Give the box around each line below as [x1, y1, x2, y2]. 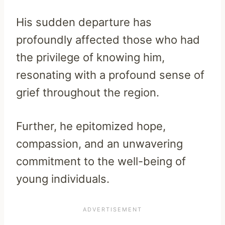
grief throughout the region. [16, 85, 159, 99]
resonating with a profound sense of [16, 68, 204, 81]
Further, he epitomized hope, [16, 119, 166, 133]
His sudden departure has [16, 15, 152, 29]
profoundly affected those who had [16, 33, 200, 46]
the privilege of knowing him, [16, 50, 165, 64]
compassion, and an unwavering [16, 137, 183, 150]
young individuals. [16, 172, 109, 185]
